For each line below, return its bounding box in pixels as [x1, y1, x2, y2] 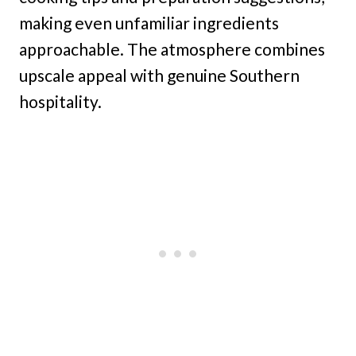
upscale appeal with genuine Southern [19, 65, 300, 86]
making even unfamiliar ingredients [19, 13, 279, 33]
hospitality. [19, 91, 102, 112]
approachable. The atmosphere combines [19, 39, 325, 60]
